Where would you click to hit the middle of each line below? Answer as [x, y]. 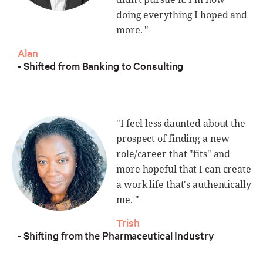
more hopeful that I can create [184, 169]
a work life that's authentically [184, 184]
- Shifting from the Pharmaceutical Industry [116, 235]
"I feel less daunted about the [181, 123]
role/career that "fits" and [173, 154]
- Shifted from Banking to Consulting [101, 65]
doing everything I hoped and [182, 14]
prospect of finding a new [173, 138]
